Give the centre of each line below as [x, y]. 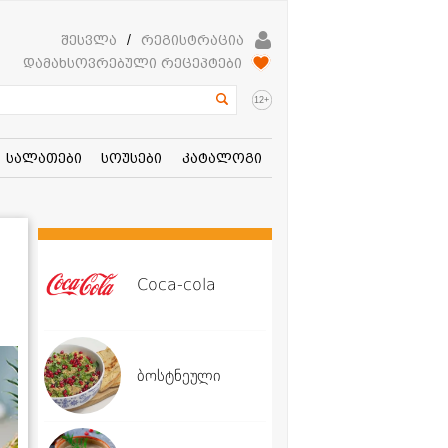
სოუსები [132, 157]
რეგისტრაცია [192, 40]
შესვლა [89, 40]
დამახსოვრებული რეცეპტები [132, 63]
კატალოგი [222, 157]
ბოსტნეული [179, 375]
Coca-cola [176, 284]
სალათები [43, 157]
